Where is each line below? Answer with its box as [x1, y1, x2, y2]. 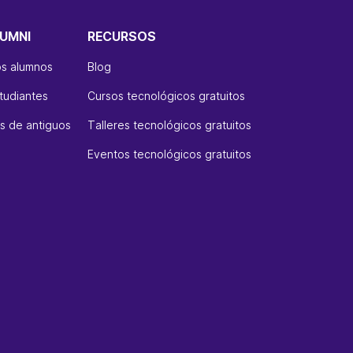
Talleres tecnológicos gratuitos [87, 117, 251, 132]
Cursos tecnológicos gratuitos [87, 88, 245, 102]
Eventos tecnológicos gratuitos [87, 147, 251, 161]
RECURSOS [87, 28, 156, 44]
